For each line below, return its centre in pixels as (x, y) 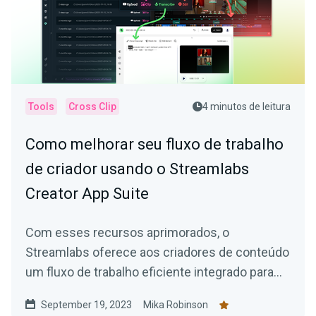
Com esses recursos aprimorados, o (127, 233)
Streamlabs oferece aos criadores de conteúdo (157, 253)
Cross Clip (92, 107)
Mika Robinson (176, 305)
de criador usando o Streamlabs (137, 169)
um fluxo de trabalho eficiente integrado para (150, 272)
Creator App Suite (87, 194)
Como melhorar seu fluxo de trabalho (154, 145)
